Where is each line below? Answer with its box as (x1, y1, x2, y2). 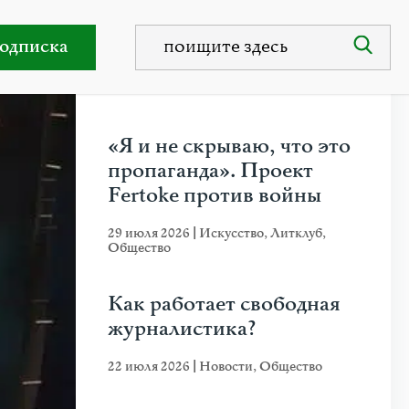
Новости (199, 358, 253, 375)
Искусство (199, 225, 264, 242)
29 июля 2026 (108, 225, 193, 242)
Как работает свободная (108, 291, 341, 318)
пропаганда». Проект (108, 158, 313, 184)
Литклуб (270, 225, 322, 242)
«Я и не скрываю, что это (108, 133, 351, 160)
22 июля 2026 (108, 358, 193, 375)
